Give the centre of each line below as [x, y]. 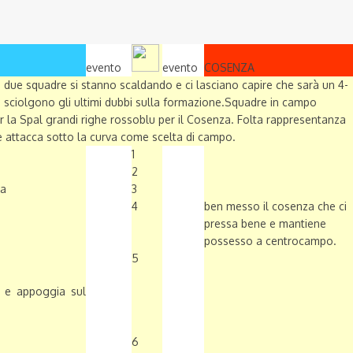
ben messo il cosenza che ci [275, 206]
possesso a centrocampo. [270, 241]
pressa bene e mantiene [265, 224]
